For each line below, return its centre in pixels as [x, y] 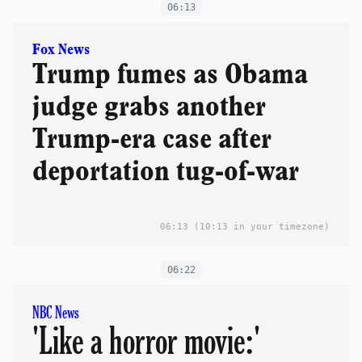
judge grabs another [149, 108]
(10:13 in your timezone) [259, 227]
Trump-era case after [152, 140]
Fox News [61, 51]
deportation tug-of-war [165, 173]
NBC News [56, 314]
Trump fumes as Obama [170, 76]
